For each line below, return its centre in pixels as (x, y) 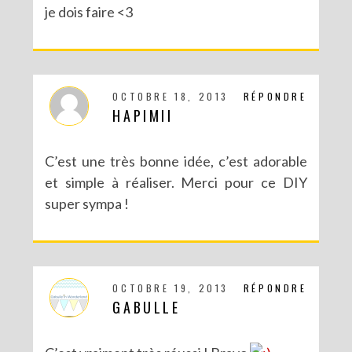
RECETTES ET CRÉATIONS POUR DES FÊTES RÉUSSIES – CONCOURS (173, 31)
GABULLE (147, 307)
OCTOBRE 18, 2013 (171, 96)
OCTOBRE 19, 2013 (171, 288)
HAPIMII (143, 115)
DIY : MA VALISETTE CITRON (173, 277)
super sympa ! (87, 203)
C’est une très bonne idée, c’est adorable (176, 161)
